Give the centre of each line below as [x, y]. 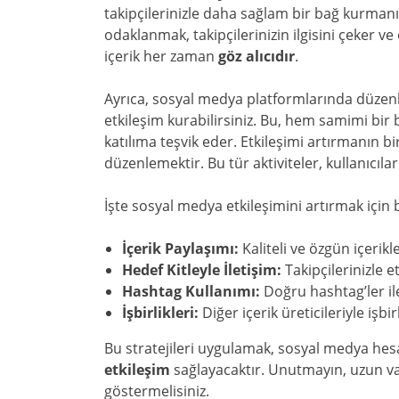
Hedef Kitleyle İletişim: [202, 270]
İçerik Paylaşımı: [180, 248]
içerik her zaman [161, 56]
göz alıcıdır [256, 56]
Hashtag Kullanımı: [191, 291]
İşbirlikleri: [160, 313]
